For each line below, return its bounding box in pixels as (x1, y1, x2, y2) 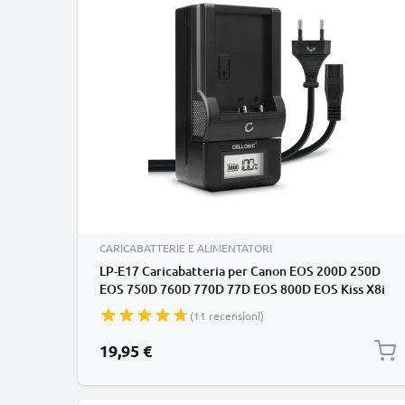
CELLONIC (99, 316, 157, 334)
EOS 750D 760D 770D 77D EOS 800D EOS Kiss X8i (99, 280, 385, 297)
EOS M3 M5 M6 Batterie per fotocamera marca (99, 298, 369, 316)
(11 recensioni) (190, 308, 264, 323)
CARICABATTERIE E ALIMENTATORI (99, 240, 272, 255)
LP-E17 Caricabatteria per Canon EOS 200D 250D (99, 262, 381, 279)
